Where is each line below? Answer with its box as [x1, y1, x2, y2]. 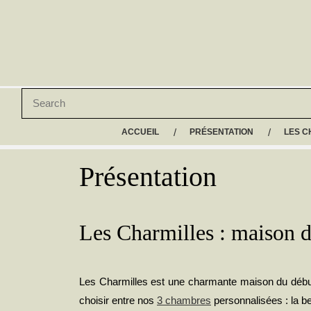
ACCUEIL [121, 127, 159, 137]
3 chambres [157, 294, 211, 306]
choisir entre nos [79, 294, 157, 306]
